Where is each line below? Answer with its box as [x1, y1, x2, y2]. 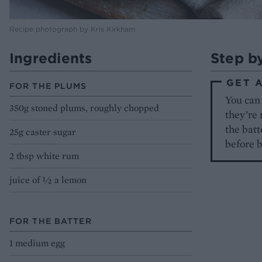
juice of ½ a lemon [9, 174, 87, 187]
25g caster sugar [9, 126, 76, 139]
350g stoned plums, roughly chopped [9, 102, 159, 115]
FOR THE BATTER [9, 216, 92, 227]
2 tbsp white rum [9, 150, 79, 163]
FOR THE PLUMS [9, 81, 87, 92]
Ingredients [9, 49, 92, 67]
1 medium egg [9, 237, 65, 250]
